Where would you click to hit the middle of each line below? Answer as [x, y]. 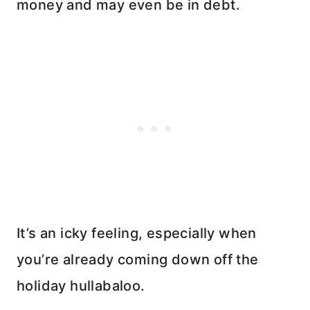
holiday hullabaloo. [81, 286]
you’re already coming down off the [138, 259]
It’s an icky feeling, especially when [137, 233]
